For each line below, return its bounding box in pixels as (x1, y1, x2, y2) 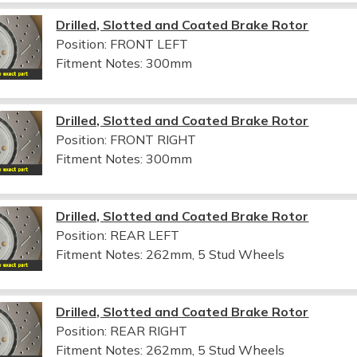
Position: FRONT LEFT (56, 35, 189, 52)
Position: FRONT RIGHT (56, 131, 197, 147)
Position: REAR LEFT (56, 226, 180, 243)
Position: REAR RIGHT (56, 322, 188, 339)
